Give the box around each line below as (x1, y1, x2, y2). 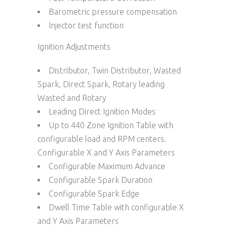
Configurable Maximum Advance (49, 161, 165, 171)
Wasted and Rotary (37, 93, 106, 102)
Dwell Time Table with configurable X (49, 202, 184, 212)
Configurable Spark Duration (49, 175, 153, 184)
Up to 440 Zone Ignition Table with (49, 120, 173, 130)
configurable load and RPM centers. (37, 134, 166, 143)
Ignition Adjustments (37, 42, 110, 51)
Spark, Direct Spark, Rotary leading (37, 79, 165, 89)
